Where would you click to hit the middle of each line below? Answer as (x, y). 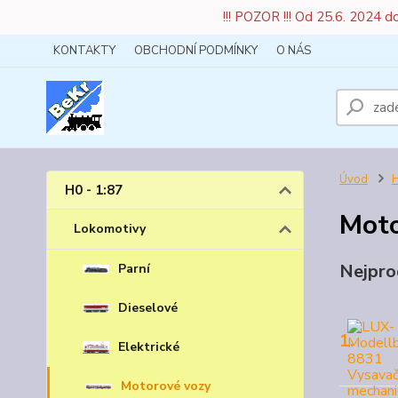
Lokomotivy (110, 229)
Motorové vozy (166, 386)
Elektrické (149, 347)
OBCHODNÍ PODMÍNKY (196, 51)
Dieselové (148, 308)
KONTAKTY (84, 51)
